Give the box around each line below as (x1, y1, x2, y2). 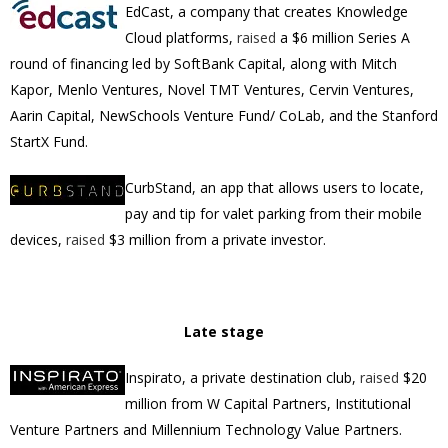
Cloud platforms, (125, 28, 237, 47)
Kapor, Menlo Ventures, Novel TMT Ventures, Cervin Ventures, (10, 80, 414, 99)
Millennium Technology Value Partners (151, 420, 399, 439)
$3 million (109, 230, 171, 249)
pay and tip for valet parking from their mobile (125, 204, 422, 223)
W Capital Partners (207, 394, 327, 413)
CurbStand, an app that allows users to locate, (125, 178, 424, 197)
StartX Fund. (10, 132, 88, 151)
